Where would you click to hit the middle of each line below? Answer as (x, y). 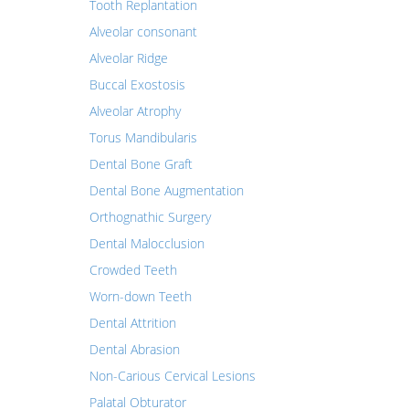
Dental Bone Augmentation (166, 190)
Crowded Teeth (133, 270)
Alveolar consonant (143, 31)
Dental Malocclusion (147, 243)
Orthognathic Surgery (150, 217)
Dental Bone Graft (141, 164)
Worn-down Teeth (140, 296)
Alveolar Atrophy (135, 111)
